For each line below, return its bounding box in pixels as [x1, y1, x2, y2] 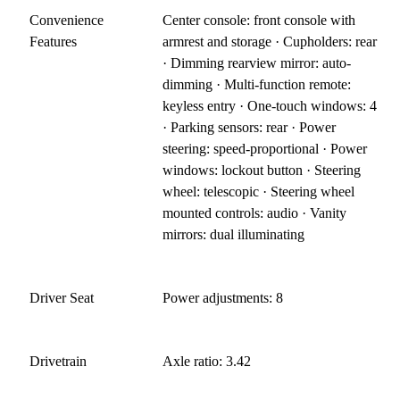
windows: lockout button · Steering [162, 162, 362, 178]
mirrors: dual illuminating [162, 226, 305, 242]
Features [29, 33, 77, 49]
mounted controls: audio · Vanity [162, 204, 347, 221]
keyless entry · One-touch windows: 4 [162, 97, 378, 113]
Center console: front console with [162, 12, 356, 28]
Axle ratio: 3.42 [162, 353, 252, 369]
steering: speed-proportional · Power [162, 140, 368, 156]
